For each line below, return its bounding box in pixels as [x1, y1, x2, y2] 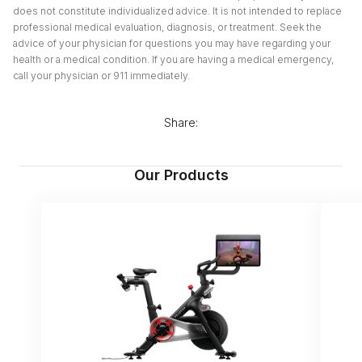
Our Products [133, 166, 229, 183]
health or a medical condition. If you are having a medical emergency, [13, 53, 334, 65]
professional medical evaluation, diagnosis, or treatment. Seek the [13, 21, 322, 33]
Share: [164, 116, 198, 129]
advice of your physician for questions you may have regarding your [13, 37, 330, 49]
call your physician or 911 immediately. [13, 69, 190, 82]
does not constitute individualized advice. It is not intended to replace [13, 5, 342, 17]
